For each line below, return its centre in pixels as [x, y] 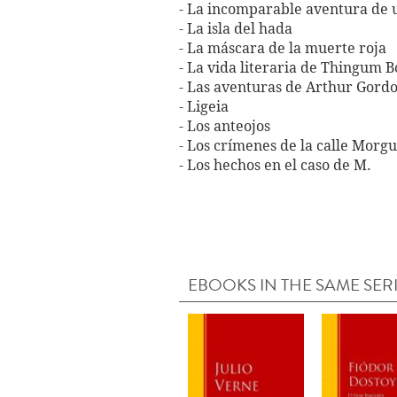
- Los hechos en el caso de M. [275, 166]
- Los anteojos [225, 127]
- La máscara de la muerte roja [283, 49]
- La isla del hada [236, 29]
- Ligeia [204, 107]
